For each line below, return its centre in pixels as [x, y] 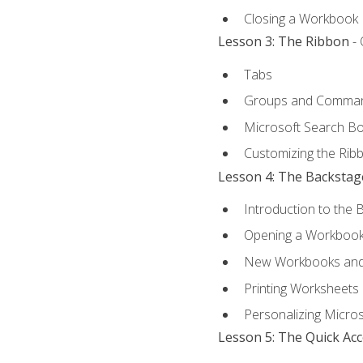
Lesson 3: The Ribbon [283, 42]
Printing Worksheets [301, 288]
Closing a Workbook [301, 19]
